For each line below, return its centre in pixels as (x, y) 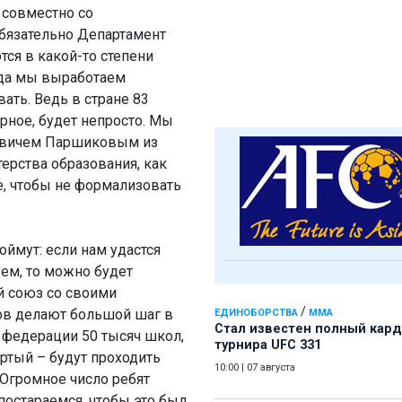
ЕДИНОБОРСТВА (256, 313)
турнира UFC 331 (268, 345)
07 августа (271, 368)
